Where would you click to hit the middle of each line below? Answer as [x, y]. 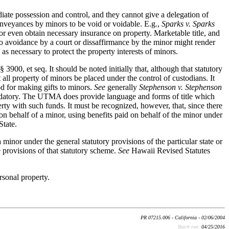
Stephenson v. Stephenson [181, 87]
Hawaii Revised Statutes [170, 151]
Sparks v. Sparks [188, 24]
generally [122, 87]
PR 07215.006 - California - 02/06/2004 [183, 218]
